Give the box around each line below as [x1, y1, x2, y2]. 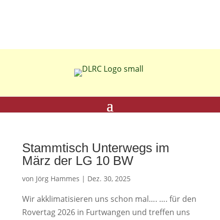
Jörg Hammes [35, 174, 80, 183]
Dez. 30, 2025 [87, 174, 131, 183]
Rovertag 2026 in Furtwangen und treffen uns [22, 207, 190, 218]
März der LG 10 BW [22, 153, 134, 168]
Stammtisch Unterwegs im [22, 140, 169, 155]
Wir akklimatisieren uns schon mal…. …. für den [22, 193, 196, 204]
